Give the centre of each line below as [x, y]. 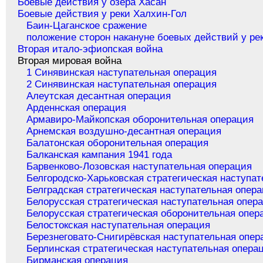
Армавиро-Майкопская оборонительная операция [140, 120]
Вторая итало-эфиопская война [90, 49]
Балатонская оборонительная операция [118, 143]
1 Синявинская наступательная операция [122, 73]
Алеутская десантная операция [99, 96]
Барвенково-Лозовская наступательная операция [139, 167]
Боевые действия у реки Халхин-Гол [102, 14]
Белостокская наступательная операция [119, 225]
